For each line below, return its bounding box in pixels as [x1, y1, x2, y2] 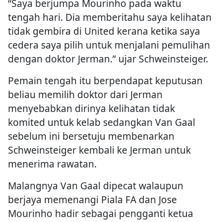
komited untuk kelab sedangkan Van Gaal [8, 115, 195, 129]
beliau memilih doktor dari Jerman [8, 88, 163, 102]
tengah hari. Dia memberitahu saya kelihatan [8, 10, 212, 24]
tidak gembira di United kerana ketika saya [8, 24, 200, 38]
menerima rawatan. [8, 157, 97, 171]
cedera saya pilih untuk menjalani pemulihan [8, 38, 210, 52]
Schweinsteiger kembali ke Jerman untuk [8, 143, 191, 157]
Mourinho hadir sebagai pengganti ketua [8, 207, 193, 221]
